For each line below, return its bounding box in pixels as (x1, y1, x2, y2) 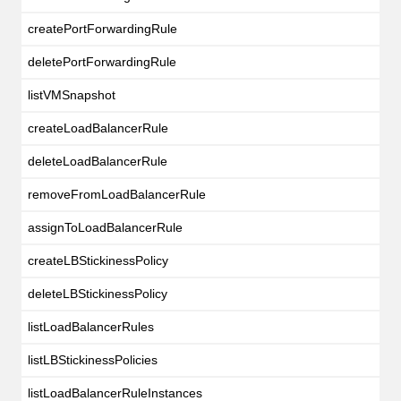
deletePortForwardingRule (27, 54, 176, 69)
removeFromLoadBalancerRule (27, 186, 206, 201)
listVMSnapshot (27, 87, 115, 102)
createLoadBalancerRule (27, 120, 168, 135)
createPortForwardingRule (27, 21, 177, 36)
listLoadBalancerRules (27, 319, 154, 334)
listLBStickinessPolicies (27, 352, 158, 367)
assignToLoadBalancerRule (27, 219, 183, 235)
